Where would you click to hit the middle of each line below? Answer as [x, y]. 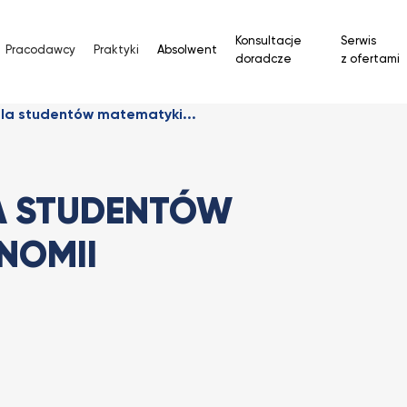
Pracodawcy [40, 50]
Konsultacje [268, 41]
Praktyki [116, 50]
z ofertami [370, 60]
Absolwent [187, 50]
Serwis [358, 41]
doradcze [263, 60]
